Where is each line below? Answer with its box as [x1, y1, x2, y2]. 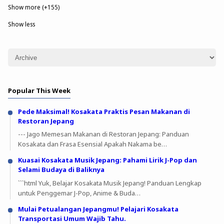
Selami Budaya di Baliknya [17, 165, 104, 174]
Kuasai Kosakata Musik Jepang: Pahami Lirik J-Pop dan [17, 155, 197, 165]
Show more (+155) [8, 3, 60, 11]
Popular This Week [8, 86, 71, 95]
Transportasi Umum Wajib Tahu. [17, 213, 126, 223]
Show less [8, 19, 35, 28]
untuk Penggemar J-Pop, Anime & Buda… [17, 188, 140, 197]
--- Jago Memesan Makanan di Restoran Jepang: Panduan [17, 129, 189, 139]
